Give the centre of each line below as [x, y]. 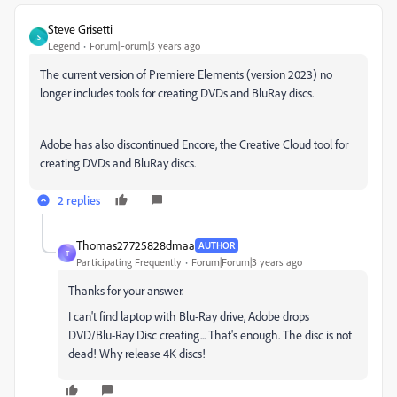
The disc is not [317, 335]
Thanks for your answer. [126, 290]
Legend [64, 46]
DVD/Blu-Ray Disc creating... [137, 335]
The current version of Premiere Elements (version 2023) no [186, 74]
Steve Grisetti [80, 29]
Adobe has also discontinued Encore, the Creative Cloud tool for [194, 144]
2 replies [79, 200]
